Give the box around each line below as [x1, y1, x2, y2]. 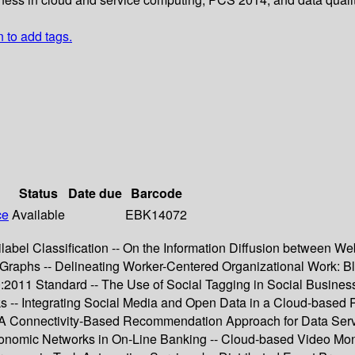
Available [12, 205, 65, 224]
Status [19, 184, 58, 203]
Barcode [130, 184, 182, 203]
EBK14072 [125, 205, 187, 224]
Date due [68, 184, 122, 203]
